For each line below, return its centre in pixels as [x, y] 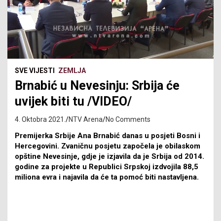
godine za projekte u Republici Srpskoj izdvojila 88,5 [107, 166]
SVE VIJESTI [35, 70]
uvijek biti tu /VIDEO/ [73, 101]
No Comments [128, 119]
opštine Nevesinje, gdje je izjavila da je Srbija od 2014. [110, 156]
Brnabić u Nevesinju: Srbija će [97, 85]
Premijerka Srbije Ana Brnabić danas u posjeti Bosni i [108, 135]
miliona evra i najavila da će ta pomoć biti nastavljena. [107, 177]
